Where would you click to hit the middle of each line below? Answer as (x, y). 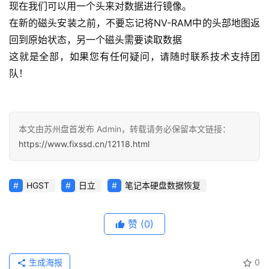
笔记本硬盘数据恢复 (163, 186)
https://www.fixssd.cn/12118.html (84, 144)
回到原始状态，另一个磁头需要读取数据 (95, 40)
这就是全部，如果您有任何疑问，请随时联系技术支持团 (134, 57)
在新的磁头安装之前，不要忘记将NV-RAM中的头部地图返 (134, 23)
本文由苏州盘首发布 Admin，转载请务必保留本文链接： (125, 129)
